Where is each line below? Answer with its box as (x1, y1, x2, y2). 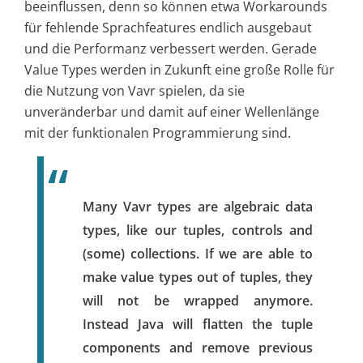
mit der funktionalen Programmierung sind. (24, 123, 291, 142)
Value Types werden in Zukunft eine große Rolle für (24, 60, 335, 79)
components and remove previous (83, 338, 313, 357)
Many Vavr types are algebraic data (83, 197, 313, 216)
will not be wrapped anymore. (83, 291, 313, 310)
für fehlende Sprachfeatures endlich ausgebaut (24, 18, 312, 36)
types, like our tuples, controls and (83, 220, 313, 239)
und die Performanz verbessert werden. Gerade (24, 39, 317, 58)
